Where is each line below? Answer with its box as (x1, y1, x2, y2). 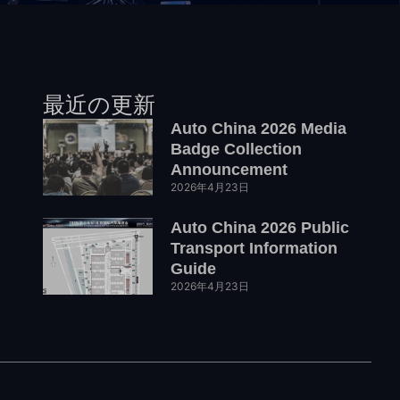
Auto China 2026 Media (171, 120, 347, 138)
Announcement (171, 161, 288, 179)
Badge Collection (171, 140, 303, 159)
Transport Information (171, 239, 338, 258)
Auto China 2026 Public (171, 219, 350, 237)
